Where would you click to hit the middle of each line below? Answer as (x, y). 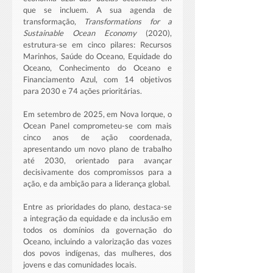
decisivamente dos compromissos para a (97, 172)
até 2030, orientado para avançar (97, 161)
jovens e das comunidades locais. (81, 265)
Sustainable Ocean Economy (80, 33)
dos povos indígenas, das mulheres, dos (97, 253)
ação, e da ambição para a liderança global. (97, 184)
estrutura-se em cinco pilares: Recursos (97, 45)
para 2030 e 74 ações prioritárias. (83, 91)
